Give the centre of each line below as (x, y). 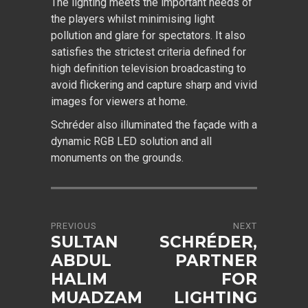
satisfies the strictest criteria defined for (148, 52)
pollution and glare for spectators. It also (148, 35)
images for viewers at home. (119, 101)
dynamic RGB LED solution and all (131, 141)
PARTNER (216, 261)
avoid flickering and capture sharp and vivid (154, 85)
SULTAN (85, 242)
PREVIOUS (74, 226)
